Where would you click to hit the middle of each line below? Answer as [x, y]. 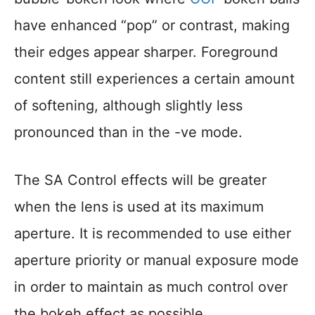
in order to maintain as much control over [151, 287]
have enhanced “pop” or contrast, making [152, 26]
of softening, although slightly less [128, 106]
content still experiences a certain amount [154, 79]
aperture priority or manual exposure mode [156, 261]
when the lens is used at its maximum [139, 207]
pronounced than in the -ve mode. [128, 133]
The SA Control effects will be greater [140, 180]
